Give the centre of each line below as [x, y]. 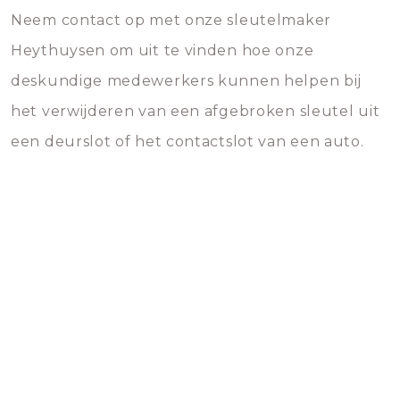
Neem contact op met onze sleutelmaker [171, 20]
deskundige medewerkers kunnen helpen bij [187, 81]
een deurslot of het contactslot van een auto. [187, 142]
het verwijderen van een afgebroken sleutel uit [196, 111]
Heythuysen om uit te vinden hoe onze [162, 50]
